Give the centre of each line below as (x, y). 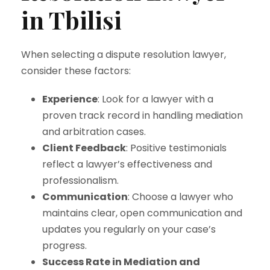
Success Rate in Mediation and (121, 262)
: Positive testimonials (176, 148)
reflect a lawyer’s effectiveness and (127, 164)
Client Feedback (84, 148)
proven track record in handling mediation (143, 115)
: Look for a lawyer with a (155, 99)
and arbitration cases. (94, 132)
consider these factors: (76, 71)
